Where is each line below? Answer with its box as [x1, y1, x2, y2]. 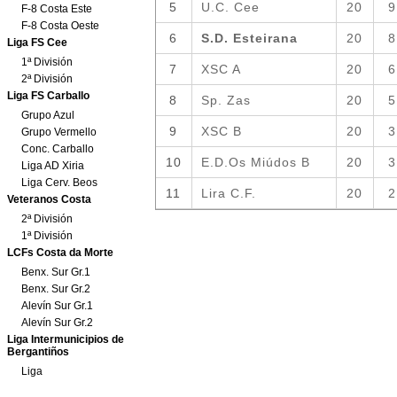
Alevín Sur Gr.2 [21, 316, 93, 329]
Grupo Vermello [21, 126, 97, 138]
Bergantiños [7, 346, 69, 358]
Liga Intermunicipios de [7, 333, 124, 346]
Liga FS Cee [7, 36, 67, 49]
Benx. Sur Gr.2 [21, 283, 90, 295]
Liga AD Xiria [21, 160, 84, 172]
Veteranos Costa [7, 193, 91, 206]
